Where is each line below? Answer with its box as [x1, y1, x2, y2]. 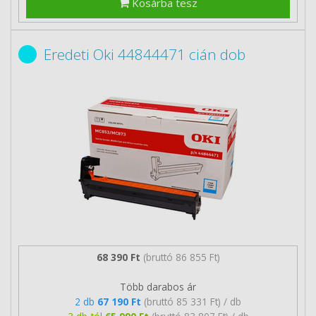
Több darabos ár [120, 280, 196, 293]
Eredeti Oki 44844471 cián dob [44, 44, 245, 64]
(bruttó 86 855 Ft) [142, 250, 220, 264]
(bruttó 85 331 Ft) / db [144, 295, 241, 308]
